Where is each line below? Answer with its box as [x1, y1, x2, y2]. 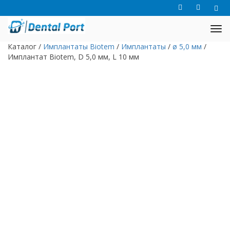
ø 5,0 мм [172, 42, 202, 51]
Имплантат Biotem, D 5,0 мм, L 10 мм [8, 52, 139, 62]
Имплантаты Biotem [43, 42, 114, 51]
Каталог [8, 42, 36, 51]
